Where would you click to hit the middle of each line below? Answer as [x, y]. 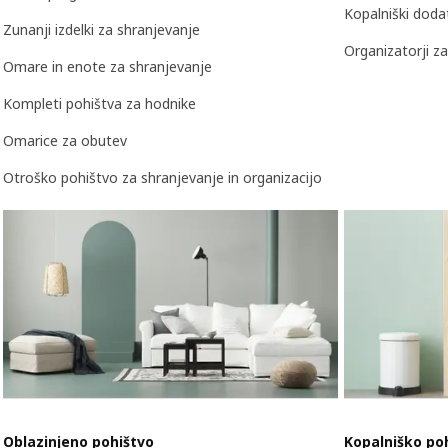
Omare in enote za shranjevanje [107, 66]
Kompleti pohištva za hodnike [99, 103]
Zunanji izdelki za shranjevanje [101, 29]
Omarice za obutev [65, 140]
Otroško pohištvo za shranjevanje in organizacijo [162, 177]
